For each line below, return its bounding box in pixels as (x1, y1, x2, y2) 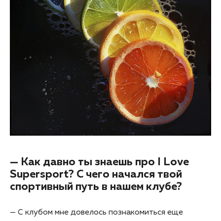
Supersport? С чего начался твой (10, 169, 182, 180)
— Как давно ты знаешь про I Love (10, 156, 189, 168)
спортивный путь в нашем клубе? (10, 181, 182, 192)
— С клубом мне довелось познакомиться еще (10, 208, 183, 217)
